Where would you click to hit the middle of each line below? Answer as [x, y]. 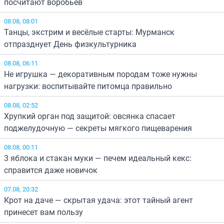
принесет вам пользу [43, 212]
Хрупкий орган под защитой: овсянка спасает [90, 116]
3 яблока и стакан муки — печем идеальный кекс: [98, 158]
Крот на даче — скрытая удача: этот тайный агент [98, 200]
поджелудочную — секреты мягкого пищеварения [98, 128]
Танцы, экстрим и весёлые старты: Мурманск [89, 32]
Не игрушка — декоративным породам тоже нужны [100, 74]
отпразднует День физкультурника [70, 44]
